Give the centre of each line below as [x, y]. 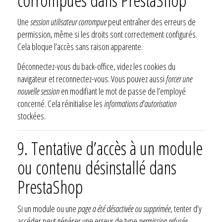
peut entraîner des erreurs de [151, 22]
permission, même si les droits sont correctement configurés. [107, 34]
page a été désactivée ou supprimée [124, 208]
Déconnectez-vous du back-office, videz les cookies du [96, 66]
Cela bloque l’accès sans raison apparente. [80, 46]
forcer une [179, 79]
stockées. [31, 116]
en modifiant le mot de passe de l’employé [123, 91]
